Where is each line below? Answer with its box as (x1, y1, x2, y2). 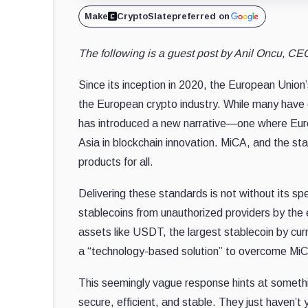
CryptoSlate (117, 10, 172, 21)
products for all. (78, 155, 153, 168)
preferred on (172, 10, 230, 21)
